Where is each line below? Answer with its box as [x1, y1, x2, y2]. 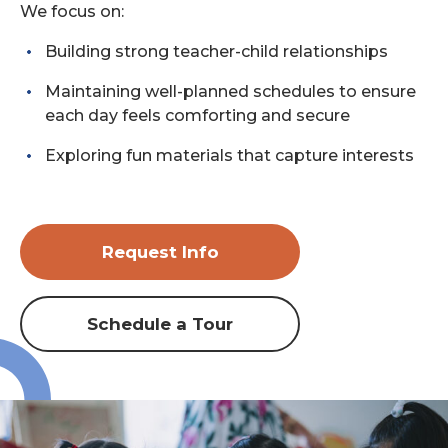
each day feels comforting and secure [45, 106, 350, 125]
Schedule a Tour [87, 314, 233, 334]
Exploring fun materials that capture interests [45, 146, 414, 165]
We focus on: [20, 2, 124, 21]
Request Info [101, 242, 219, 262]
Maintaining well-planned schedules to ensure [45, 82, 416, 101]
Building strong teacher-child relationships [45, 42, 388, 61]
